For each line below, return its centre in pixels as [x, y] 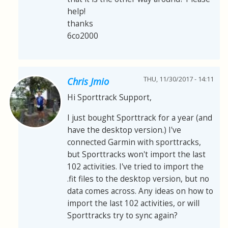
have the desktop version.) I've [124, 130]
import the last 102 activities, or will [133, 204]
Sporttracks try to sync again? [122, 216]
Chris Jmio [88, 82]
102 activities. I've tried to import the [135, 167]
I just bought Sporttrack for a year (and [140, 118]
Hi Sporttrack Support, [109, 98]
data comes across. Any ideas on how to [140, 191]
